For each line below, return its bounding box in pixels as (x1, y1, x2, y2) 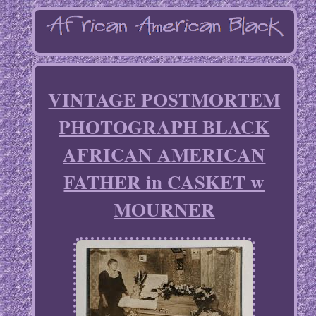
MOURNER (113, 195, 215, 224)
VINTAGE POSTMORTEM (48, 85, 281, 114)
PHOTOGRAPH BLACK (59, 113, 270, 141)
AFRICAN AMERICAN (63, 140, 266, 169)
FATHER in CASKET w (63, 168, 265, 196)
